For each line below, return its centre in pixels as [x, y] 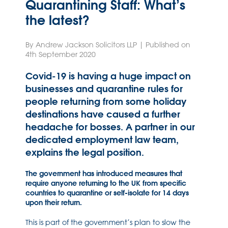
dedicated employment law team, [102, 140]
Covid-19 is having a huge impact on [108, 76]
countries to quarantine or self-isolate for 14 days [107, 193]
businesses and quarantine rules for [104, 89]
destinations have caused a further [103, 114]
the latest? [58, 20]
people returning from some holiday [106, 102]
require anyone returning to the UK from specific [106, 183]
